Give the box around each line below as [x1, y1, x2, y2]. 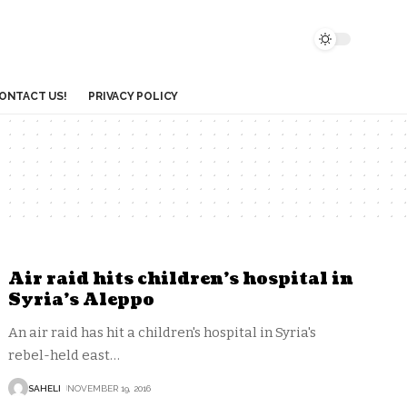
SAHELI [28, 382, 62, 393]
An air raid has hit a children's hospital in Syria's [8, 324, 317, 341]
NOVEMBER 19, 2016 [67, 382, 152, 393]
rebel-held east [8, 347, 111, 363]
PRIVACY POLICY [88, 90, 179, 103]
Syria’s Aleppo [8, 289, 155, 312]
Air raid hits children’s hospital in [8, 268, 354, 291]
